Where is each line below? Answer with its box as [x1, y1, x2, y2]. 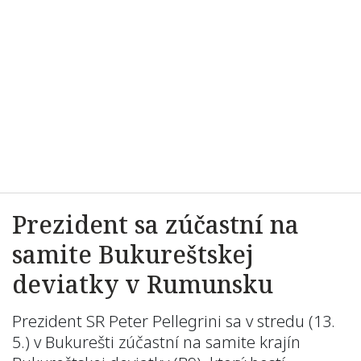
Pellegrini [152, 310, 222, 332]
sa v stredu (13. [222, 310, 335, 332]
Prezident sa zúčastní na [12, 208, 299, 241]
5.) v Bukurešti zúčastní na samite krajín [12, 331, 301, 353]
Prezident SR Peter [12, 310, 152, 332]
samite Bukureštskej [12, 238, 254, 271]
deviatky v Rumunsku [12, 268, 273, 301]
